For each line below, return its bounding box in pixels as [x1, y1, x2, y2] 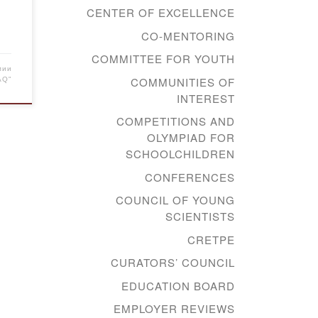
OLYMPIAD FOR [147, 130, 235, 146]
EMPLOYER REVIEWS [114, 301, 235, 317]
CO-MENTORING [141, 28, 235, 43]
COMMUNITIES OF [131, 74, 235, 89]
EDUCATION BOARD [121, 278, 235, 293]
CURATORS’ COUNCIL [111, 255, 235, 270]
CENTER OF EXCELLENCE [87, 5, 235, 21]
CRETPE [187, 231, 235, 247]
